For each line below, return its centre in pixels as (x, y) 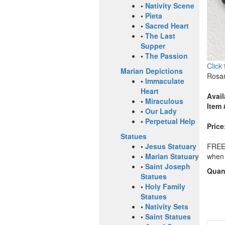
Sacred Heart (167, 26)
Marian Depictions (152, 71)
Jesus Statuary (171, 146)
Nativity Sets (167, 207)
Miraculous (164, 101)
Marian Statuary (172, 156)
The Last (160, 36)
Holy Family (165, 187)
